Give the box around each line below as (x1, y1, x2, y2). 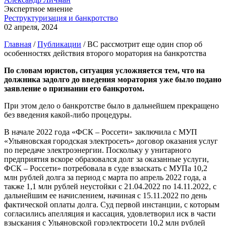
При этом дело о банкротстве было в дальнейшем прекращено (4, 101, 219, 110)
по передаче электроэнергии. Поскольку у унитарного (4, 145, 191, 154)
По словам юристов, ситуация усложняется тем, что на (4, 66, 205, 75)
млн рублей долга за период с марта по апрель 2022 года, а (4, 173, 206, 182)
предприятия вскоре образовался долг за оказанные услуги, (4, 154, 209, 163)
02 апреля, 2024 (4, 22, 58, 31)
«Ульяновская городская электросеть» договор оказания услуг (4, 136, 218, 145)
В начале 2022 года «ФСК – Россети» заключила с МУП (4, 127, 197, 136)
